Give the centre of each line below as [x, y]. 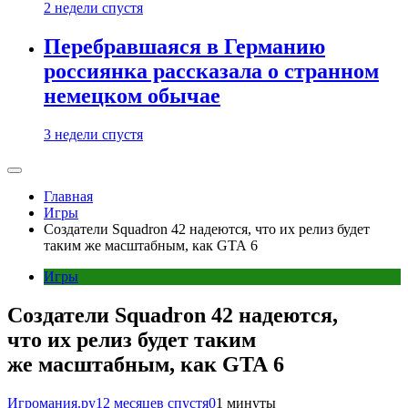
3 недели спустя [93, 134]
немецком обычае [132, 96]
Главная [68, 196]
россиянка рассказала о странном [211, 71]
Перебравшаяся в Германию [184, 47]
